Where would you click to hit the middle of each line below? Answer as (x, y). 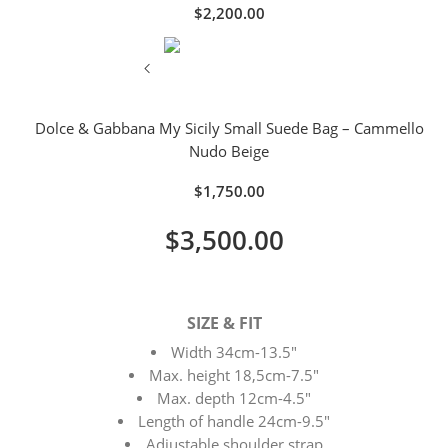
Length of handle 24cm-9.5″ (234, 421)
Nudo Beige (229, 151)
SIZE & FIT (224, 322)
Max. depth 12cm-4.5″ (234, 398)
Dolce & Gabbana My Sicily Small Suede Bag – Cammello (229, 128)
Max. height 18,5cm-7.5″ (234, 375)
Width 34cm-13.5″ (234, 352)
